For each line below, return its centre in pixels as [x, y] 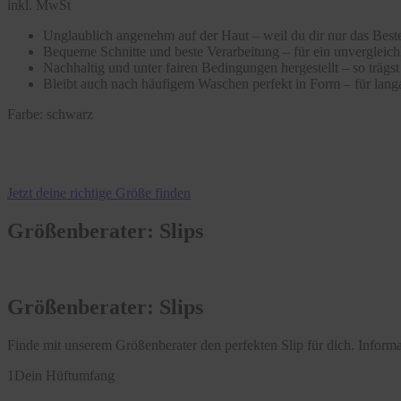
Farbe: [25, 115]
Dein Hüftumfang [64, 375]
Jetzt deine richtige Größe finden [99, 193]
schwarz [68, 115]
